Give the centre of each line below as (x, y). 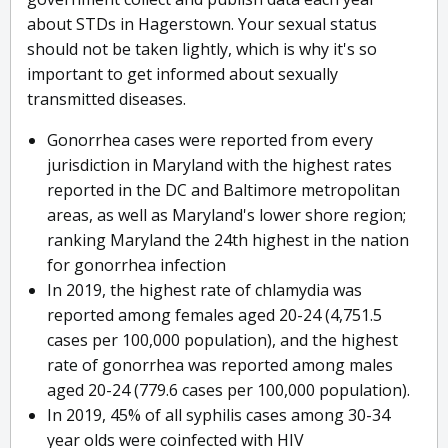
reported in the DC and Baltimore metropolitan (223, 190)
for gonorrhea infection (136, 265)
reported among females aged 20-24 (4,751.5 (214, 315)
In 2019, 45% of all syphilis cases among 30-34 (218, 415)
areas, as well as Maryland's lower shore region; (226, 215)
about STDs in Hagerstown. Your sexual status (202, 24)
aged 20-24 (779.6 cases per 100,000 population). (228, 390)
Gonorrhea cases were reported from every (210, 140)
